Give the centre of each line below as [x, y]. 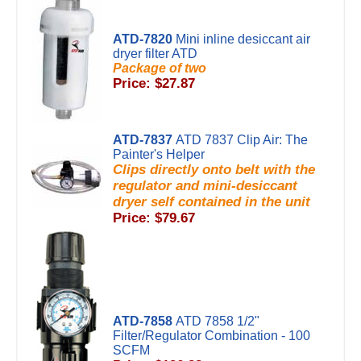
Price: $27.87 [154, 83]
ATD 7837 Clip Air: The [242, 140]
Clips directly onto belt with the [214, 170]
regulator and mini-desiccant [205, 186]
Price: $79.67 [154, 218]
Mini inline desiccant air [243, 39]
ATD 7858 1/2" [218, 321]
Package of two [160, 68]
